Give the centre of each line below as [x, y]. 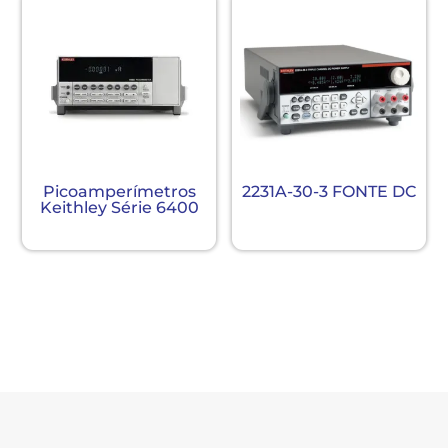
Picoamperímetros [119, 191]
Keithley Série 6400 [119, 207]
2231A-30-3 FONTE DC [328, 191]
